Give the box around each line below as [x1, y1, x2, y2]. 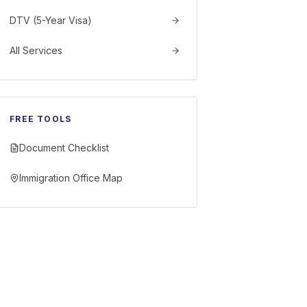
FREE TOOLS [10, 114, 72, 124]
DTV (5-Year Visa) [10, 14, 93, 26]
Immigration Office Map [19, 172, 123, 184]
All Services [10, 45, 63, 56]
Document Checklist [19, 142, 110, 153]
